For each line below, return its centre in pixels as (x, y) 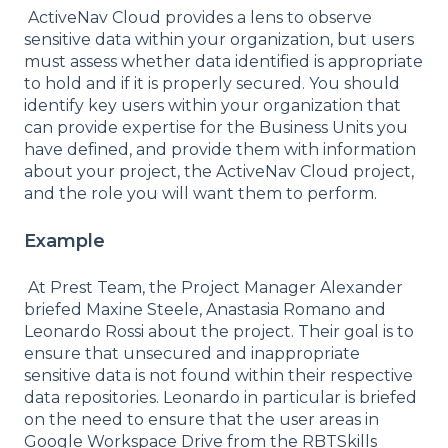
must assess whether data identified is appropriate (223, 62)
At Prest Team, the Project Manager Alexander (213, 288)
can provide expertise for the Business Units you (216, 128)
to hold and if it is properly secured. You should (212, 84)
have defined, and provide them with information (220, 150)
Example (64, 240)
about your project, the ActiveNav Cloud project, (219, 172)
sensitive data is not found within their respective (218, 376)
